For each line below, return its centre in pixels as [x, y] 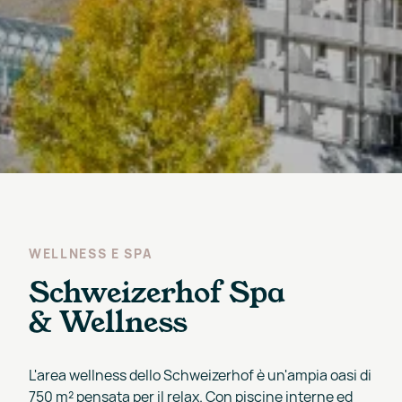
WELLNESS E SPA [91, 253]
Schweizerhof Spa [157, 290]
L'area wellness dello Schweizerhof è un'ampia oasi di [200, 375]
